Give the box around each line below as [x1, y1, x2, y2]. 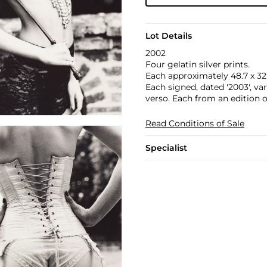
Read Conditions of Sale [145, 118, 244, 129]
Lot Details [145, 30, 192, 41]
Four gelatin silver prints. [145, 59, 250, 70]
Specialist [145, 142, 187, 153]
